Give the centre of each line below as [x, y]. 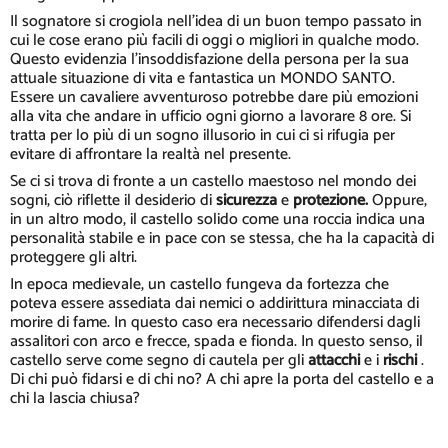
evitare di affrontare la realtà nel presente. [150, 154]
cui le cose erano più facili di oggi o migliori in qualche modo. [214, 40]
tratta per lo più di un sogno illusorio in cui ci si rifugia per [202, 135]
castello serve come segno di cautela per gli [159, 360]
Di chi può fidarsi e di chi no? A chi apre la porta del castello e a [222, 379]
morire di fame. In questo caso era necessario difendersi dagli [215, 322]
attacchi [336, 360]
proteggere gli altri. [73, 257]
